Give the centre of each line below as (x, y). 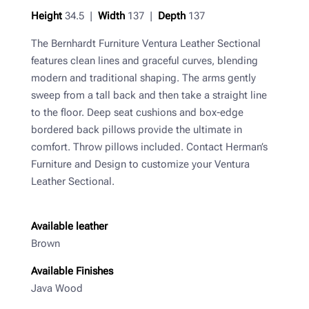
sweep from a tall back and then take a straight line (149, 96)
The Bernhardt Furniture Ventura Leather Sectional (146, 44)
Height (46, 16)
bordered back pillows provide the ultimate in (136, 130)
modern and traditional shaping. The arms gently (143, 78)
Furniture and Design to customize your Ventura (140, 165)
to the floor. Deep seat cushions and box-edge (137, 113)
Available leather (69, 227)
